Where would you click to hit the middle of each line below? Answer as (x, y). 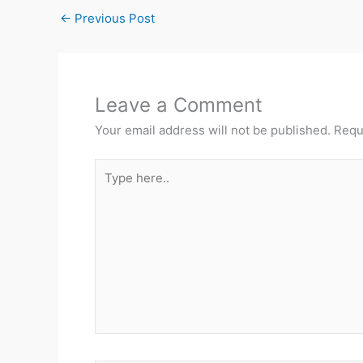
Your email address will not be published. (213, 130)
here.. (111, 186)
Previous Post (113, 18)
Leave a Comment (179, 105)
